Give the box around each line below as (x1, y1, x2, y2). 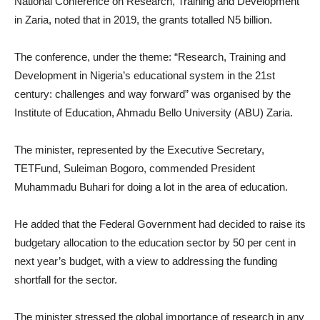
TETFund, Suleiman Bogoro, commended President (14, 162, 255, 175)
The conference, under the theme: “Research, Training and (14, 51, 286, 64)
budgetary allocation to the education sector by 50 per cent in (14, 236, 296, 249)
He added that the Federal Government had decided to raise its (14, 218, 306, 231)
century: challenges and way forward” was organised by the (14, 88, 291, 101)
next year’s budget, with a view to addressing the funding (14, 255, 277, 268)
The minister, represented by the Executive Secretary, (14, 144, 264, 156)
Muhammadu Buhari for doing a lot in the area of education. (14, 181, 288, 194)
